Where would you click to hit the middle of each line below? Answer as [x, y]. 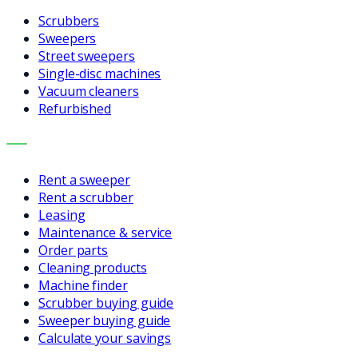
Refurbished [75, 108]
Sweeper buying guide [105, 320]
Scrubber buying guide [106, 302]
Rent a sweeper [84, 179]
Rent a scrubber [86, 197]
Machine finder [83, 285]
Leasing [62, 215]
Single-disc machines [100, 73]
